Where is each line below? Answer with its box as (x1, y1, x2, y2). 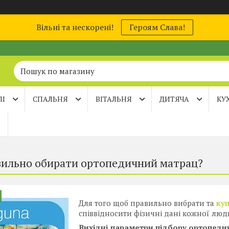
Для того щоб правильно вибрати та (79, 198, 216, 208)
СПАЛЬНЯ (33, 94, 68, 104)
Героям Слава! (129, 21, 185, 33)
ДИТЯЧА (159, 94, 189, 104)
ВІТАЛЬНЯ (96, 94, 132, 104)
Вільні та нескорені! (36, 21, 113, 33)
